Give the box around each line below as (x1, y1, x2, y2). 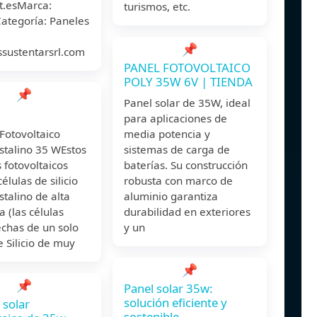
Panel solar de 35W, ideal (124, 96, 250, 110)
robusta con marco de (124, 173, 233, 188)
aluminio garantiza (124, 189, 218, 204)
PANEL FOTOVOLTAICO (124, 59, 250, 76)
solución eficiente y (124, 294, 227, 311)
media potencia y (124, 127, 210, 142)
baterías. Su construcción (124, 158, 248, 173)
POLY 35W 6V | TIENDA (124, 74, 253, 91)
